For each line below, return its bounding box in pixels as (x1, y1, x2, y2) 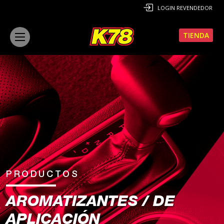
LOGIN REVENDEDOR (157, 4, 212, 11)
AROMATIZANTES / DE (6, 195, 175, 211)
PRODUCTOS (6, 170, 79, 180)
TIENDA (183, 30, 209, 40)
